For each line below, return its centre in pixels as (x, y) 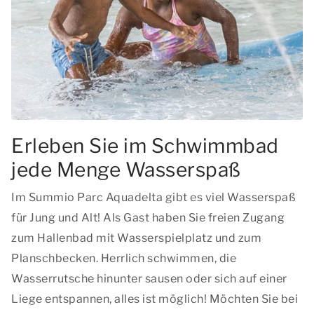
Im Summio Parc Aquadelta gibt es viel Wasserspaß (153, 197)
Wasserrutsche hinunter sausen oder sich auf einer (149, 279)
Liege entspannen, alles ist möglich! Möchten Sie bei (155, 299)
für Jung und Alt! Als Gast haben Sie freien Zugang (148, 218)
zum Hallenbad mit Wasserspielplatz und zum (136, 238)
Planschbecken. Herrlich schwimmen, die (124, 258)
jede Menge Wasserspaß (126, 170)
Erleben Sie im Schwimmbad (145, 146)
